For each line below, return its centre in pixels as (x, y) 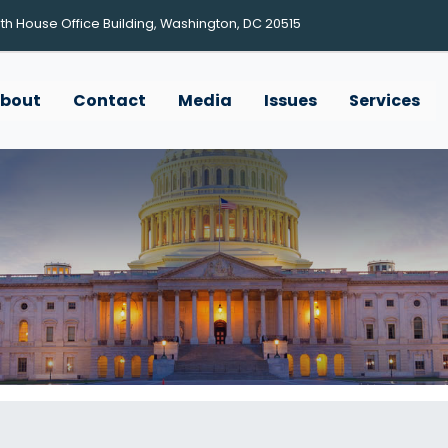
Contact (109, 100)
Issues (290, 100)
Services (384, 100)
